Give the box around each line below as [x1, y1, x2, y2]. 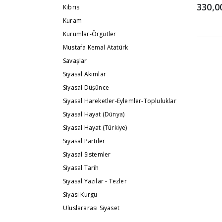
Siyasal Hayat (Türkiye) [63, 123, 127, 132]
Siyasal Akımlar [63, 70, 106, 79]
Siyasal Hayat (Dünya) [63, 110, 125, 119]
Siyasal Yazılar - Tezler [63, 177, 127, 186]
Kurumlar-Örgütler [63, 30, 116, 39]
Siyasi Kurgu [63, 190, 98, 199]
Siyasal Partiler [63, 137, 106, 146]
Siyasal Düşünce [63, 83, 109, 92]
